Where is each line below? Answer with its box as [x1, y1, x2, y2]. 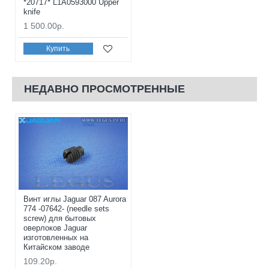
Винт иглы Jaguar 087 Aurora [23, 195, 126, 204]
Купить [46, 44, 70, 53]
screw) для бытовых [23, 214, 96, 223]
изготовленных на [23, 233, 88, 243]
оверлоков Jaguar [23, 223, 87, 233]
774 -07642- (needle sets [23, 204, 109, 214]
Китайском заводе [23, 243, 89, 252]
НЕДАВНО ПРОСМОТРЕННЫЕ [24, 82, 185, 95]
